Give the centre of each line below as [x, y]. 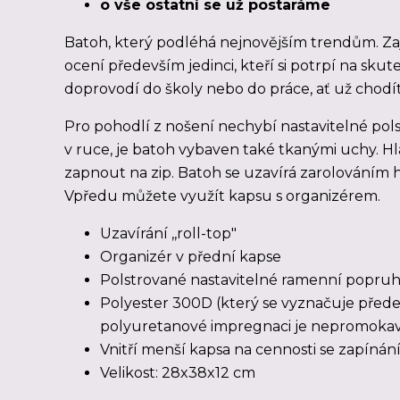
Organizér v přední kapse [191, 257]
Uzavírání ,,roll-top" [168, 233]
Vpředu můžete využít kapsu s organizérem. [222, 196]
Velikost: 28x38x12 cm [178, 373]
